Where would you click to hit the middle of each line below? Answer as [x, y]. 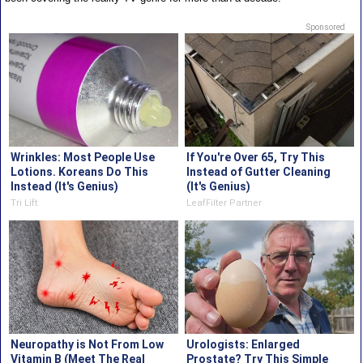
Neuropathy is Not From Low [87, 345]
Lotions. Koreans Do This [79, 172]
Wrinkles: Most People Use [82, 158]
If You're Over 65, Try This [256, 158]
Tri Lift [23, 203]
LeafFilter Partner [224, 203]
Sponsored [326, 28]
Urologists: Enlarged [243, 345]
